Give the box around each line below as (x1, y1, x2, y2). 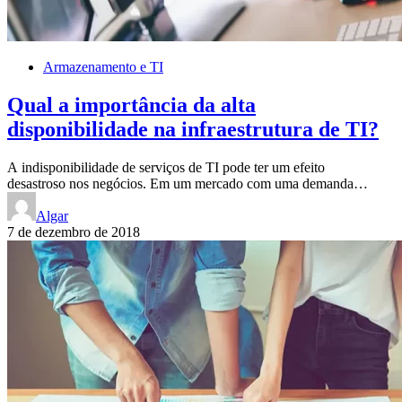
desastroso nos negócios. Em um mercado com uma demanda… (7, 175, 368, 191)
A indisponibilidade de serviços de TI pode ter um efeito (7, 159, 325, 175)
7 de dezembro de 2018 (7, 223, 140, 240)
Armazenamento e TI (43, 58, 163, 74)
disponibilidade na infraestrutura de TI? (7, 117, 379, 141)
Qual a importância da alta (7, 92, 256, 117)
